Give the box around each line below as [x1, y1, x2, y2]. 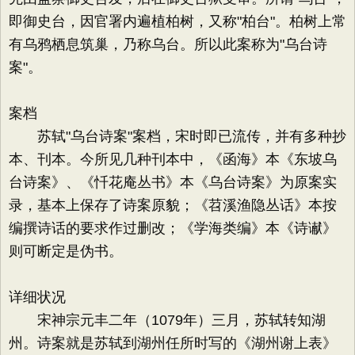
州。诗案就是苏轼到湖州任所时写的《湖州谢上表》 [9, 335, 337, 351]
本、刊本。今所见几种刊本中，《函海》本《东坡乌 [9, 151, 337, 167]
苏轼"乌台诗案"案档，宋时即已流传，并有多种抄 [9, 128, 346, 144]
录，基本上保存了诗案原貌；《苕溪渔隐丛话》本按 [9, 197, 337, 213]
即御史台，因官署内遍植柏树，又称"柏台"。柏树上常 [9, 13, 346, 29]
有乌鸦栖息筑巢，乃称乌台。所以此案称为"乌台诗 [9, 36, 327, 52]
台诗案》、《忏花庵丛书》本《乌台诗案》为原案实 [9, 174, 337, 190]
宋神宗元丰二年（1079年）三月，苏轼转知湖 [9, 312, 326, 328]
